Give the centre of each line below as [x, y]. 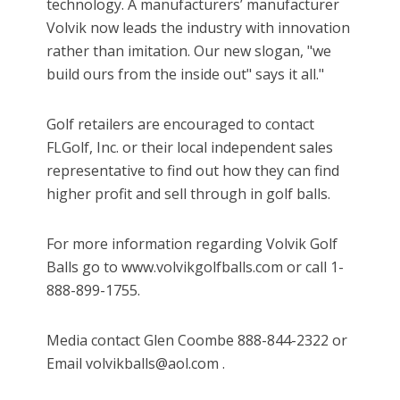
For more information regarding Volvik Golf [192, 244]
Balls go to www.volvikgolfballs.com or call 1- [196, 267]
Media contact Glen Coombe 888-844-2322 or [197, 341]
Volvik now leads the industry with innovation [199, 28]
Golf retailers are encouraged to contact [181, 125]
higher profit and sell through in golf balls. [189, 194]
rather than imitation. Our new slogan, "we [189, 51]
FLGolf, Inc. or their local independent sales [190, 148]
